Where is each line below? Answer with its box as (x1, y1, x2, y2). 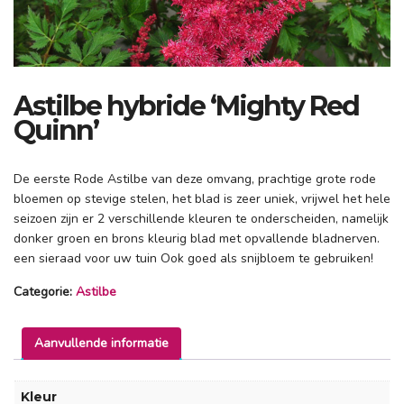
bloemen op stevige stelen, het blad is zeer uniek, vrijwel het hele (14, 189, 390, 207)
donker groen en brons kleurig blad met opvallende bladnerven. (14, 229, 380, 247)
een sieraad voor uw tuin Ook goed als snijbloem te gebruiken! (14, 249, 373, 267)
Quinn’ (14, 113, 98, 147)
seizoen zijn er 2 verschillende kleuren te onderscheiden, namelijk (14, 209, 389, 227)
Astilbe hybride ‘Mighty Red (14, 88, 359, 123)
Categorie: (14, 282, 76, 300)
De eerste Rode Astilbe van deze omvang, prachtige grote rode (14, 170, 376, 188)
